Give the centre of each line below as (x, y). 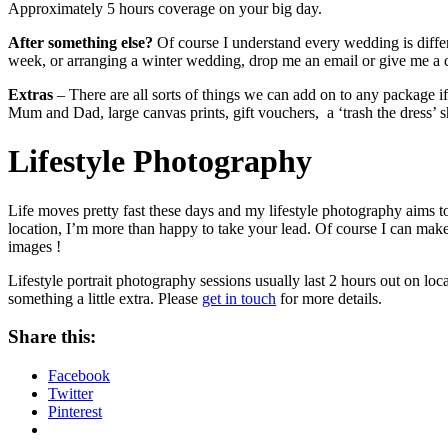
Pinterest (75, 412)
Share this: (52, 337)
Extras (30, 94)
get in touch (239, 298)
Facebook (79, 376)
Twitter (70, 394)
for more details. (329, 298)
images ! (34, 246)
